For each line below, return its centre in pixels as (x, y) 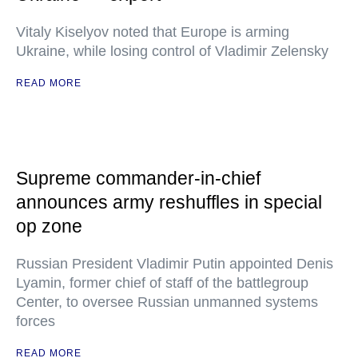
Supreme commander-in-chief (138, 178)
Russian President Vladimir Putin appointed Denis (175, 264)
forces (36, 321)
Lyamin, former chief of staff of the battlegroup (162, 283)
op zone (49, 226)
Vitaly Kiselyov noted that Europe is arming (153, 32)
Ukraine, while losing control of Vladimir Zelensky (172, 51)
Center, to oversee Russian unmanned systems (167, 302)
